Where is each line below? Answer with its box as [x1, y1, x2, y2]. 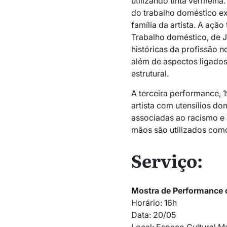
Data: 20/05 [131, 210, 176, 220]
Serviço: [131, 147, 203, 173]
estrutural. [131, 68, 169, 79]
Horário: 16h [131, 198, 177, 208]
